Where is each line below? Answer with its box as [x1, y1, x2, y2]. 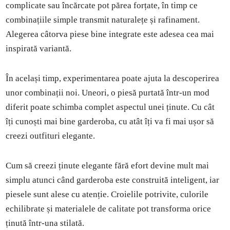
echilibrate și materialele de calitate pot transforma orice [6, 203, 212, 214]
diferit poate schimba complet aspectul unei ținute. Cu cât [6, 102, 215, 112]
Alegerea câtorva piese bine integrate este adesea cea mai [6, 29, 215, 39]
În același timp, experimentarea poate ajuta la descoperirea [6, 73, 220, 83]
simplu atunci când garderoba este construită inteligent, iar [6, 175, 220, 185]
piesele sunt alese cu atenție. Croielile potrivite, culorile [6, 189, 209, 199]
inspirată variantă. [6, 43, 72, 53]
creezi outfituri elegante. [6, 130, 95, 141]
